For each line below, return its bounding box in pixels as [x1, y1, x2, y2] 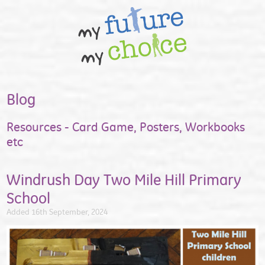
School [7, 189, 51, 208]
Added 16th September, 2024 [7, 207, 108, 218]
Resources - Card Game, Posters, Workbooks [7, 119, 245, 134]
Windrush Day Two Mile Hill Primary [7, 170, 242, 190]
